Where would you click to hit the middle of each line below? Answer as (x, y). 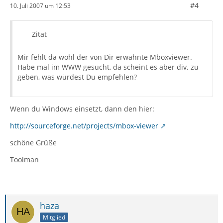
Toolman (24, 160)
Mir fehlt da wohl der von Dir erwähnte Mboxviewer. (105, 57)
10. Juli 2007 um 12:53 (40, 5)
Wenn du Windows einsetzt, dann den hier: (82, 109)
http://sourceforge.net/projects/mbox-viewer (84, 126)
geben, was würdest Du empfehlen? (77, 77)
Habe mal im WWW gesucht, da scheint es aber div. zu (108, 67)
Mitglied (54, 217)
